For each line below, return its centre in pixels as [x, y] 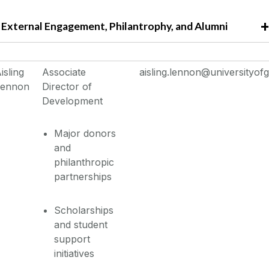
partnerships [83, 177]
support [72, 239]
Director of [67, 87]
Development [73, 101]
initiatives [74, 254]
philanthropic [84, 162]
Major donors [85, 134]
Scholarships [84, 210]
